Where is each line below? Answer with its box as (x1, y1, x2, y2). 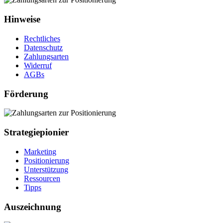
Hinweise (4, 14, 40, 25)
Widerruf (24, 61, 52, 70)
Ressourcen (24, 174, 60, 183)
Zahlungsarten (24, 52, 69, 61)
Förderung (4, 88, 48, 99)
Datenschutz (24, 43, 63, 52)
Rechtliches (24, 34, 60, 43)
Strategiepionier (4, 127, 69, 138)
